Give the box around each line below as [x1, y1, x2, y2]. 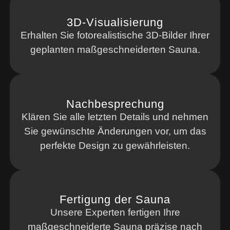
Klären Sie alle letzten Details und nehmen [22, 111, 208, 122]
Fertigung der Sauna [60, 193, 170, 206]
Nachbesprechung [66, 97, 164, 110]
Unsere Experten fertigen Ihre [50, 207, 180, 218]
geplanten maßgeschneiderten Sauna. [30, 44, 200, 55]
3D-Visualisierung [67, 15, 163, 29]
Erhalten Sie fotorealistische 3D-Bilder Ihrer [21, 29, 209, 41]
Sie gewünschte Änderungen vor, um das [24, 125, 206, 137]
